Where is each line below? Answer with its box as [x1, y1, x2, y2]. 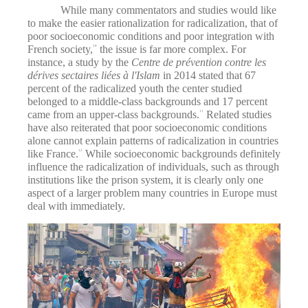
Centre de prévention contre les [131, 56, 266, 68]
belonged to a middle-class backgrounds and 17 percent [27, 95, 267, 107]
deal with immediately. [27, 199, 125, 212]
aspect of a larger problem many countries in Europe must [27, 186, 277, 199]
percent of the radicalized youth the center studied [27, 82, 242, 94]
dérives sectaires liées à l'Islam [27, 69, 163, 81]
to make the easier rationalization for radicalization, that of [27, 16, 278, 29]
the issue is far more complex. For [97, 43, 246, 55]
